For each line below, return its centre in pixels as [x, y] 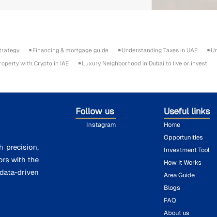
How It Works [183, 162]
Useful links [187, 111]
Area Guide [179, 175]
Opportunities [184, 137]
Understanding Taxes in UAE [160, 50]
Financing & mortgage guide [70, 50]
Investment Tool [187, 150]
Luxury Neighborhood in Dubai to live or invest [145, 63]
